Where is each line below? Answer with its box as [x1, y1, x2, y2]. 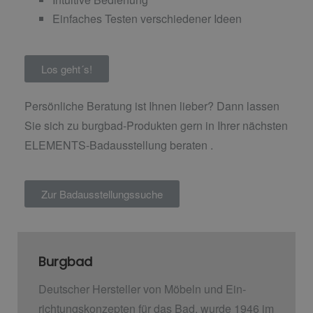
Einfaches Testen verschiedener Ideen [52, 10, 242, 27]
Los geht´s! [41, 61, 92, 76]
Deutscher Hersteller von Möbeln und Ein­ [38, 281, 246, 298]
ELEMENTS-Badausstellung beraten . [24, 136, 213, 153]
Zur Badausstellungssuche [41, 186, 163, 201]
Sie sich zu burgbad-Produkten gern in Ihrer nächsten [24, 117, 288, 133]
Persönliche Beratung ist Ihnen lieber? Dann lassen [24, 97, 279, 114]
